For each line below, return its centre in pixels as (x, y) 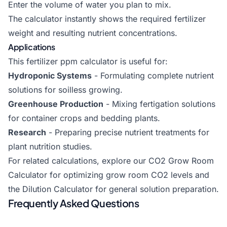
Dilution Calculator (58, 189)
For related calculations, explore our (78, 161)
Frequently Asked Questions (73, 203)
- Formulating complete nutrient (153, 76)
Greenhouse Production (56, 104)
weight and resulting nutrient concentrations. (93, 33)
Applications (32, 47)
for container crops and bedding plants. (84, 118)
